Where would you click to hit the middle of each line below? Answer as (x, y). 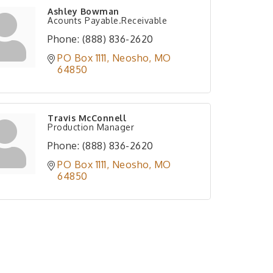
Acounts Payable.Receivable (107, 20)
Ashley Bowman (83, 11)
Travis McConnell (87, 118)
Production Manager (91, 127)
